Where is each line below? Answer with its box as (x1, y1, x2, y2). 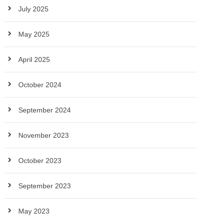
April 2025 (18, 55, 51, 63)
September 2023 (18, 182, 71, 190)
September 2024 (18, 106, 71, 114)
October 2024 (18, 81, 62, 89)
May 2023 (18, 207, 50, 215)
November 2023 (18, 131, 69, 139)
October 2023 (18, 157, 62, 165)
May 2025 (18, 30, 50, 38)
